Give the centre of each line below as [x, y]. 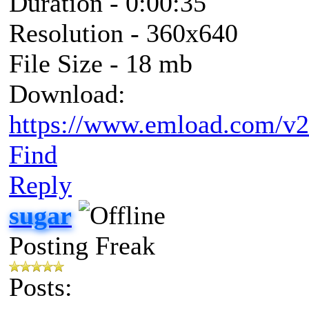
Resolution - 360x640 [123, 33]
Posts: [41, 287]
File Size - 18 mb [101, 63]
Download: [67, 93]
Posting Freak [82, 245]
